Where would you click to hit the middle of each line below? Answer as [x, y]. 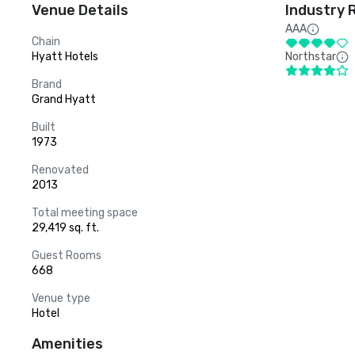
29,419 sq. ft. [65, 228]
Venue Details [80, 10]
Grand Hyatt [64, 99]
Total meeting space [85, 213]
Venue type [61, 298]
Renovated [60, 170]
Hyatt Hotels [65, 57]
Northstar [311, 57]
